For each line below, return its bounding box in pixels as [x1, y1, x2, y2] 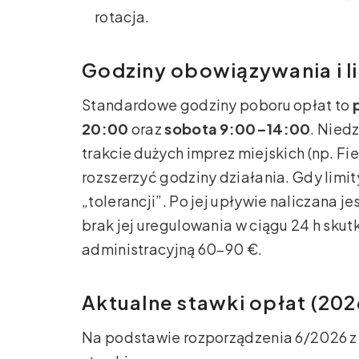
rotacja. [95, 7, 150, 26]
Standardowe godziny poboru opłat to [82, 95, 353, 115]
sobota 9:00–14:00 [164, 119, 311, 139]
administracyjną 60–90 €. [82, 240, 263, 259]
